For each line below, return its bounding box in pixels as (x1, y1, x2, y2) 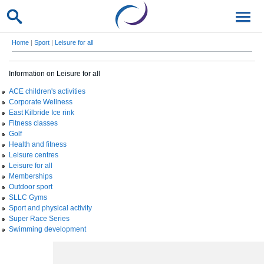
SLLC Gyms (9, 193, 47, 202)
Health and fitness (9, 140, 67, 148)
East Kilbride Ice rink (9, 108, 74, 117)
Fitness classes (9, 119, 58, 127)
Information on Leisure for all (9, 70, 100, 78)
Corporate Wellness (9, 98, 72, 106)
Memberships (9, 172, 52, 180)
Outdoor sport (9, 183, 52, 191)
